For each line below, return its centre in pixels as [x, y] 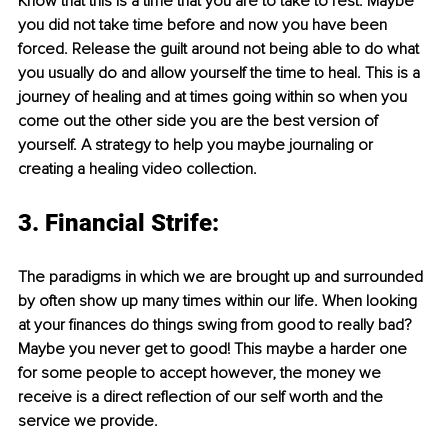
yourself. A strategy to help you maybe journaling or [197, 144]
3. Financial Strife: [118, 222]
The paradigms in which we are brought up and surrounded [222, 276]
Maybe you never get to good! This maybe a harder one [214, 348]
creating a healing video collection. [137, 168]
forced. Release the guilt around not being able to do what [220, 48]
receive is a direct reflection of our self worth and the [202, 396]
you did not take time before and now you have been [204, 24]
